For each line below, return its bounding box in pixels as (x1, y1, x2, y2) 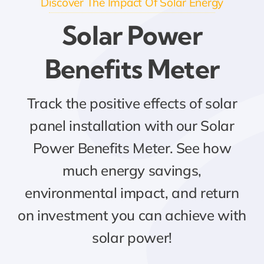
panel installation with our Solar (29, 116, 235, 134)
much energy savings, (62, 161, 202, 179)
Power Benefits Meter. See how (32, 138, 232, 157)
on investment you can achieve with (18, 206, 246, 224)
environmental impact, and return (25, 183, 239, 202)
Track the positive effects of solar (27, 94, 237, 112)
